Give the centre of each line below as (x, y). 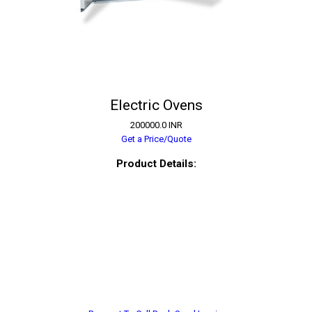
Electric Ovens (156, 105)
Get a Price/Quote (156, 139)
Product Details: (156, 164)
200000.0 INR (156, 125)
